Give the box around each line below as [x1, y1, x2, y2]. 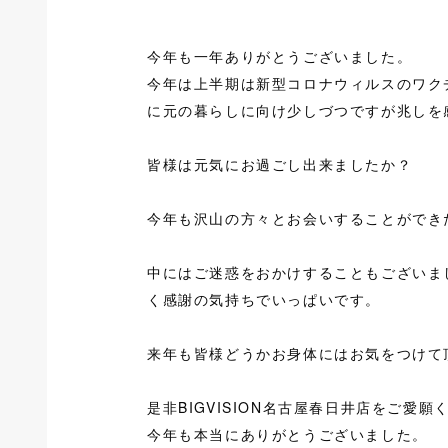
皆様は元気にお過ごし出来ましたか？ [147, 154, 413, 174]
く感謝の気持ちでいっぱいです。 [147, 289, 381, 309]
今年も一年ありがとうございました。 [147, 46, 413, 66]
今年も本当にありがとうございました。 [147, 424, 428, 444]
